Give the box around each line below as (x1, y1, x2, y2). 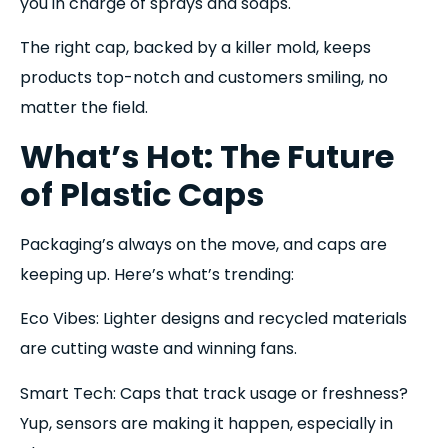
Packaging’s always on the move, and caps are (20, 232, 387, 256)
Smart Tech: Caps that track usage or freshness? (20, 381, 408, 405)
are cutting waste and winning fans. (20, 337, 297, 361)
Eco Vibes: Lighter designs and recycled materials (20, 307, 407, 331)
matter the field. (20, 96, 148, 120)
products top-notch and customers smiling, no (20, 66, 388, 90)
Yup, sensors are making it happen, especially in (20, 411, 393, 435)
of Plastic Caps (20, 171, 264, 217)
